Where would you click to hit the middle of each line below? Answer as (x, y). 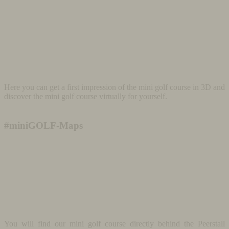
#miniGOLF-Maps (43, 125)
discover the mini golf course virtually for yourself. (86, 96)
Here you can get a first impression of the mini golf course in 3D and (114, 87)
